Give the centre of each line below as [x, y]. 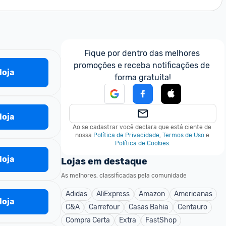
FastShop [161, 220]
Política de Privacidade [126, 135]
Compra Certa [88, 220]
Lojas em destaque [104, 161]
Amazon [152, 194]
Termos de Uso [183, 135]
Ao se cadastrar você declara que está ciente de [142, 127]
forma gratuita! [143, 77]
